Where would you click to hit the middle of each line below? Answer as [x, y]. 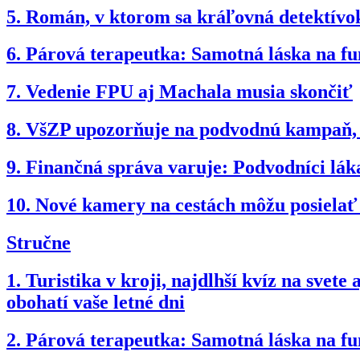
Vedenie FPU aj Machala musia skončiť [189, 92]
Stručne [39, 243]
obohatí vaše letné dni [96, 302]
